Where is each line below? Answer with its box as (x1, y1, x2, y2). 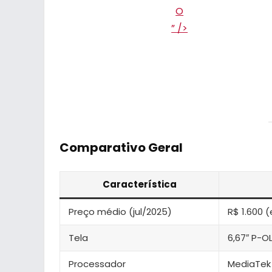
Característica (102, 177, 177, 191)
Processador (69, 257, 126, 270)
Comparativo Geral (59, 138, 183, 156)
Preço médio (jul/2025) (69, 205, 172, 218)
